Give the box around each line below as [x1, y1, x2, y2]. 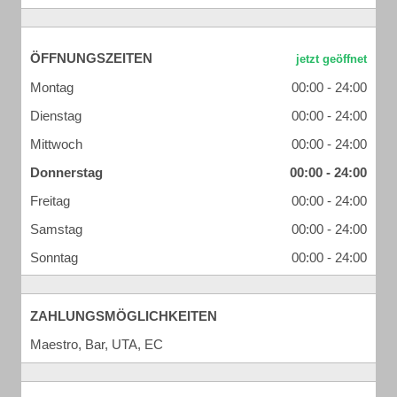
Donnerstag [30, 165, 103, 180]
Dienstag [30, 108, 82, 123]
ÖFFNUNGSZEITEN [30, 51, 152, 66]
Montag [30, 80, 74, 95]
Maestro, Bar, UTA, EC [30, 337, 163, 352]
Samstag [30, 222, 82, 237]
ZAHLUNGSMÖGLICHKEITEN [30, 308, 217, 323]
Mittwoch [30, 136, 82, 152]
